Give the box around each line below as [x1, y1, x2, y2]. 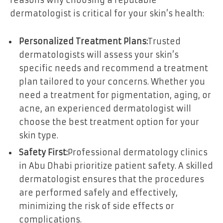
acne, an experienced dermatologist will [19, 103, 191, 113]
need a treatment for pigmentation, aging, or [19, 90, 211, 100]
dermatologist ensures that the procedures [19, 174, 204, 184]
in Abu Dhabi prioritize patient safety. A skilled [19, 160, 213, 171]
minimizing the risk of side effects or [19, 201, 174, 211]
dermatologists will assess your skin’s [19, 49, 179, 60]
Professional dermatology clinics [68, 147, 208, 157]
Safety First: [19, 147, 68, 157]
